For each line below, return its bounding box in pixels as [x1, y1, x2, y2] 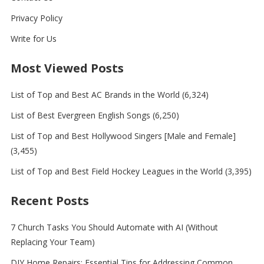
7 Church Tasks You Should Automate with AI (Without [10, 221, 218, 233]
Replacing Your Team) [10, 236, 95, 247]
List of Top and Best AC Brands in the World [10, 88, 180, 100]
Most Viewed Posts [10, 60, 124, 76]
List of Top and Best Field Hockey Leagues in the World [10, 165, 223, 177]
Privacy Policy [10, 12, 62, 24]
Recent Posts [10, 192, 89, 209]
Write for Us [10, 32, 57, 44]
